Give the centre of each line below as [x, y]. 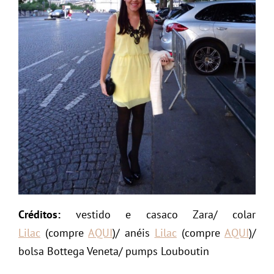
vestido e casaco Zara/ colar [158, 214]
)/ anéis [134, 232]
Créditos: [39, 214]
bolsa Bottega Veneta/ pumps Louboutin [114, 251]
